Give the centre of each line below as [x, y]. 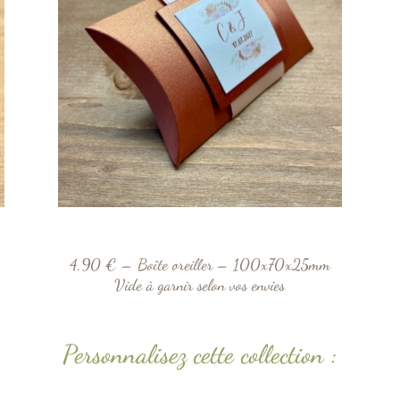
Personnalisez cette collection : [200, 354]
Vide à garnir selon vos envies [200, 285]
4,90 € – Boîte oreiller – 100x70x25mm [200, 265]
